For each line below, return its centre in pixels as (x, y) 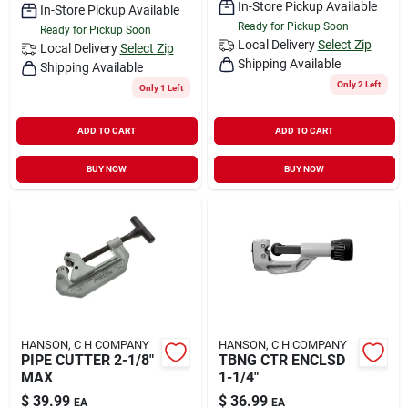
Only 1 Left (161, 87)
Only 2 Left (358, 84)
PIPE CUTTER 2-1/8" (87, 360)
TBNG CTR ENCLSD (281, 360)
